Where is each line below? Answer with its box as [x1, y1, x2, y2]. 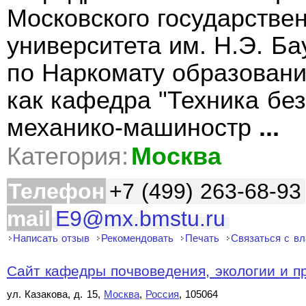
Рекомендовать [101, 232, 174, 244]
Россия [145, 288, 180, 300]
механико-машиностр [7, 114, 260, 141]
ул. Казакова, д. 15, [7, 288, 104, 300]
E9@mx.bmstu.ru [55, 206, 225, 231]
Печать [185, 232, 220, 244]
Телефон [8, 179, 105, 204]
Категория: [7, 143, 128, 170]
